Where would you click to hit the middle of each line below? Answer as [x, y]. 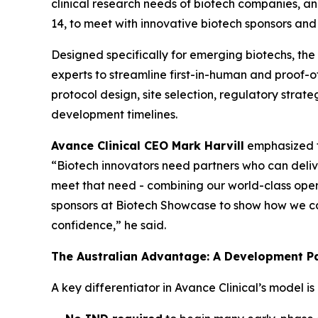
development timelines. [114, 114]
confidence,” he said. [109, 225]
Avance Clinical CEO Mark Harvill [148, 145]
